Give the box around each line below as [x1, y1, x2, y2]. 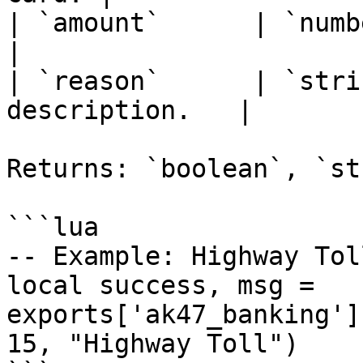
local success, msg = [6, 271, 314, 300]
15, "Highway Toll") [6, 329, 299, 358]
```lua [6, 212, 99, 241]
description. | [6, 96, 253, 125]
